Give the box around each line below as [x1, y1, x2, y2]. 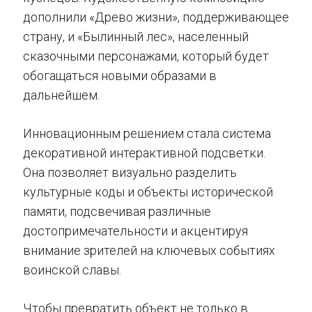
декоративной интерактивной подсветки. [23, 146, 265, 161]
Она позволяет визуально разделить [23, 165, 237, 180]
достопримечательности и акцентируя [23, 224, 248, 239]
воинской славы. [23, 263, 121, 278]
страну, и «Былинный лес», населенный [23, 29, 249, 45]
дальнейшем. [23, 88, 100, 103]
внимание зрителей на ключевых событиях [23, 243, 275, 258]
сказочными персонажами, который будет [23, 49, 269, 64]
